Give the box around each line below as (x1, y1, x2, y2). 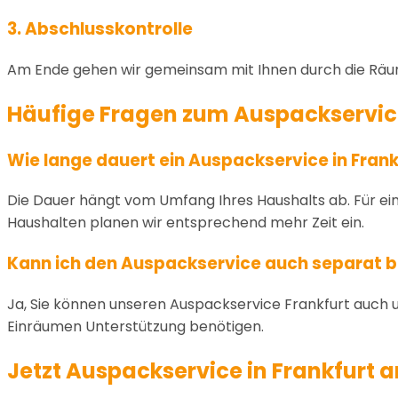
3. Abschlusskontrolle (7, 17, 193, 42)
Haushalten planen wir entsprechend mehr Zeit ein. (7, 212, 364, 234)
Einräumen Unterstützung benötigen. (7, 315, 264, 337)
